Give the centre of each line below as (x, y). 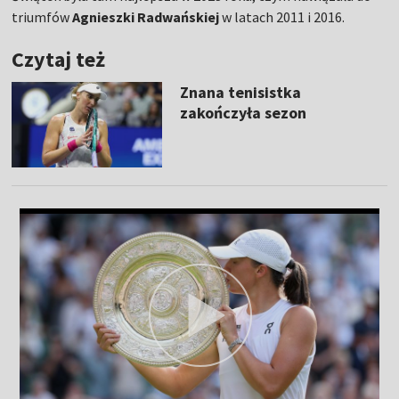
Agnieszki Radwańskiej (145, 17)
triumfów (41, 17)
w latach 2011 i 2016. (282, 17)
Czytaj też (59, 60)
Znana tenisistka (240, 93)
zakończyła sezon (243, 113)
